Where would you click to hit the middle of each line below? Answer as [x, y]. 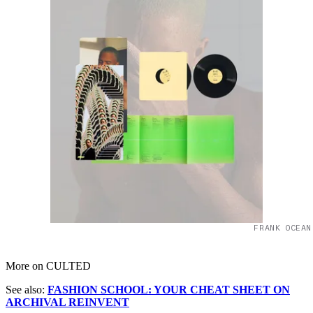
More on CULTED [48, 266]
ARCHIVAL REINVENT [67, 303]
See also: [27, 290]
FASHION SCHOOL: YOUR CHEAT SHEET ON [169, 290]
